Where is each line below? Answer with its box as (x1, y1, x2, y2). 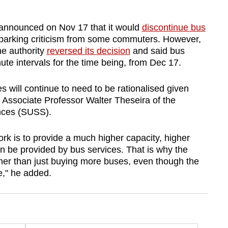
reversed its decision (46, 46, 130, 56)
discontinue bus (141, 22, 206, 33)
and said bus (130, 46, 185, 56)
